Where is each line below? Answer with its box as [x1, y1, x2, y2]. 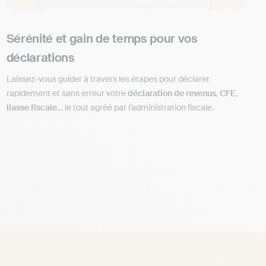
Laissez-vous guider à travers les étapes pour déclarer [6, 74, 210, 85]
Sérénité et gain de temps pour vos [6, 31, 198, 47]
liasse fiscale [6, 102, 57, 113]
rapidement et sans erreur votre [6, 88, 128, 99]
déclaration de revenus [127, 88, 216, 99]
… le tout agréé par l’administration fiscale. [56, 102, 214, 113]
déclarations [6, 50, 75, 66]
